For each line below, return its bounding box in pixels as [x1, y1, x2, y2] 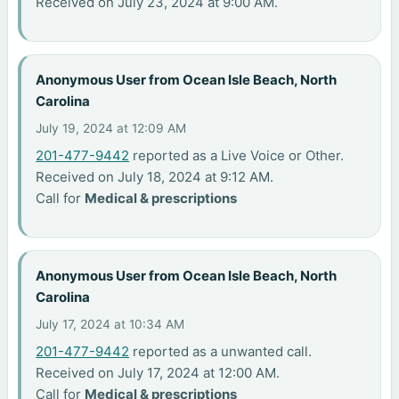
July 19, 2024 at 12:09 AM [36, 120, 187, 135]
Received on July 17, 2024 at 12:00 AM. [36, 363, 281, 381]
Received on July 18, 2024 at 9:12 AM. [36, 167, 274, 185]
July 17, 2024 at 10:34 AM [36, 316, 185, 331]
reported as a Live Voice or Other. [129, 146, 345, 164]
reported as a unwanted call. [129, 342, 313, 360]
